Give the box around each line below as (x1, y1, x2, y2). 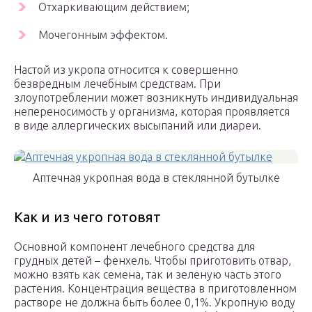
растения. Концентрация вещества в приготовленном (14, 282, 297, 295)
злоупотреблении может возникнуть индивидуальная (14, 91, 298, 104)
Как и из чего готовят (14, 209, 161, 226)
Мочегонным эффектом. (38, 29, 168, 42)
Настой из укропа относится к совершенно (14, 63, 238, 77)
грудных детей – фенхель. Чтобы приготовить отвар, (14, 254, 291, 267)
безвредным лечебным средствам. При (14, 77, 221, 91)
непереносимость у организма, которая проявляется (14, 105, 290, 118)
